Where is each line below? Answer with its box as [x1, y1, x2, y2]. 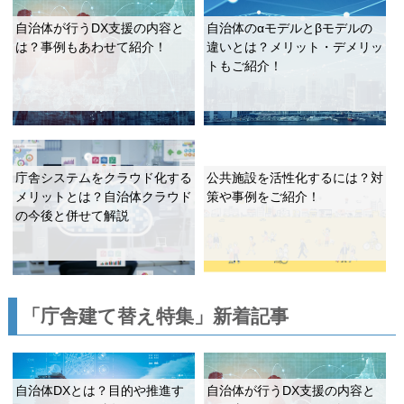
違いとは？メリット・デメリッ [207, 40, 384, 55]
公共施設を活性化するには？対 [207, 170, 384, 186]
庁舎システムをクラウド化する [14, 170, 192, 186]
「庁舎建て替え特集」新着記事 [21, 305, 289, 326]
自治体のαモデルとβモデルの [207, 21, 373, 36]
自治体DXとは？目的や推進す [14, 383, 184, 399]
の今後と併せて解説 [14, 208, 129, 224]
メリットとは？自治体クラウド [14, 189, 192, 205]
